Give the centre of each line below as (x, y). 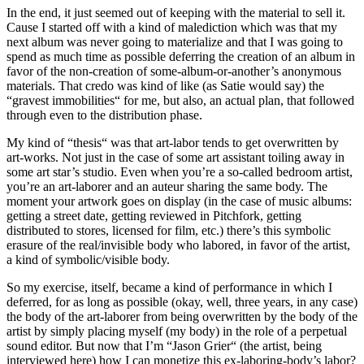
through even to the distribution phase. (104, 115)
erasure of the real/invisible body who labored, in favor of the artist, (178, 245)
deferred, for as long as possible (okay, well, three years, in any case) (182, 302)
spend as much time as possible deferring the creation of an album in (181, 57)
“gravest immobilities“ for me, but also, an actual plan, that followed (180, 101)
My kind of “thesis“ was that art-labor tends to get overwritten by (173, 143)
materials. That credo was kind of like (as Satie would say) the (165, 86)
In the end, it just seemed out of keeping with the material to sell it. (176, 13)
